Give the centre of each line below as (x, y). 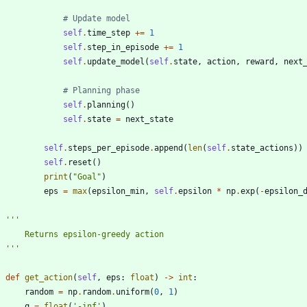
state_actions (262, 148)
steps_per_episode (109, 148)
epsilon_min (118, 191)
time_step (109, 33)
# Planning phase (101, 90)
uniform (133, 292)
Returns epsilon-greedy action (94, 234)
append (169, 148)
